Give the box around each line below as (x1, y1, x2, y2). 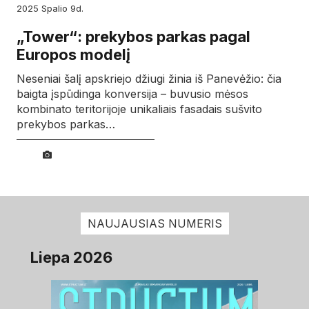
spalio (47, 2, 70, 14)
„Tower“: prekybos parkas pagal (17, 27, 250, 46)
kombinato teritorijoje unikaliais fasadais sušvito (17, 101, 262, 116)
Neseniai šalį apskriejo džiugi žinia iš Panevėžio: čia (17, 71, 281, 86)
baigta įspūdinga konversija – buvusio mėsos (17, 86, 248, 101)
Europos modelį (17, 45, 130, 63)
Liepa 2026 (30, 248, 112, 267)
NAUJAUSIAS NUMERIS (87, 217, 222, 231)
